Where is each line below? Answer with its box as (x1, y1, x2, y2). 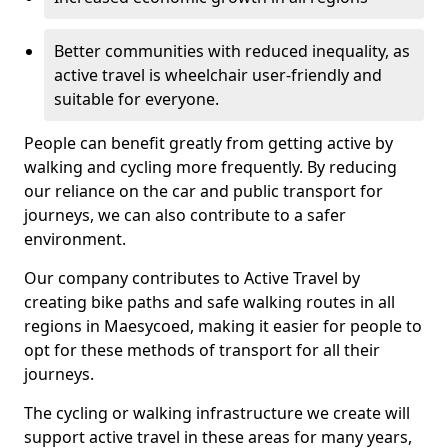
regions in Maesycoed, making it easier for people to (24, 314, 422, 337)
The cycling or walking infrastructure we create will (24, 401, 410, 424)
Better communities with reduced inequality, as (54, 39, 410, 62)
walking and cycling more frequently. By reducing (24, 155, 397, 178)
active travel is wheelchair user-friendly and (54, 63, 382, 86)
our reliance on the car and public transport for (24, 179, 383, 202)
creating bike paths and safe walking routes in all (24, 290, 395, 313)
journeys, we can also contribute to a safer (24, 203, 346, 226)
